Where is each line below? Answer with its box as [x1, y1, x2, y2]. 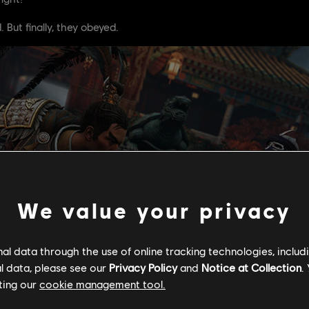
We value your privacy [17, 197, 292, 223]
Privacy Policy [109, 261, 177, 274]
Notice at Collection [201, 261, 301, 274]
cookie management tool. [39, 277, 166, 290]
